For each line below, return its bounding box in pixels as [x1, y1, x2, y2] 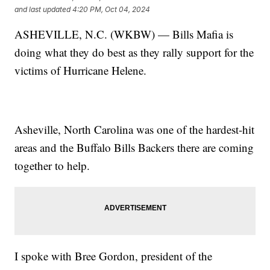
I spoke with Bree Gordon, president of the [14, 248, 213, 264]
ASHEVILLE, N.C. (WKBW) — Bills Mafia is [14, 27, 234, 42]
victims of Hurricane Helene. [14, 63, 147, 78]
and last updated [14, 4, 71, 14]
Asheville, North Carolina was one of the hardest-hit [14, 122, 255, 137]
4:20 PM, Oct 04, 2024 [72, 4, 151, 14]
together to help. [14, 158, 90, 174]
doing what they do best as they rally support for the [14, 45, 254, 60]
